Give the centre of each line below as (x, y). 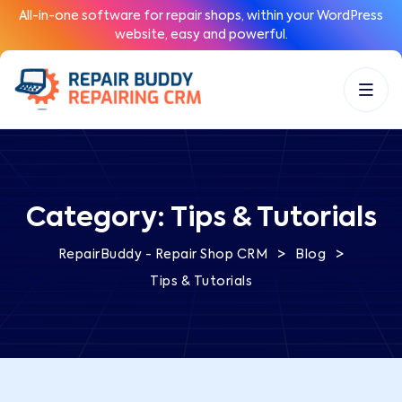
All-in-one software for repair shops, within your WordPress (201, 16)
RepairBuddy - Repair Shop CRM (163, 255)
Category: (98, 219)
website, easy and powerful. (201, 35)
